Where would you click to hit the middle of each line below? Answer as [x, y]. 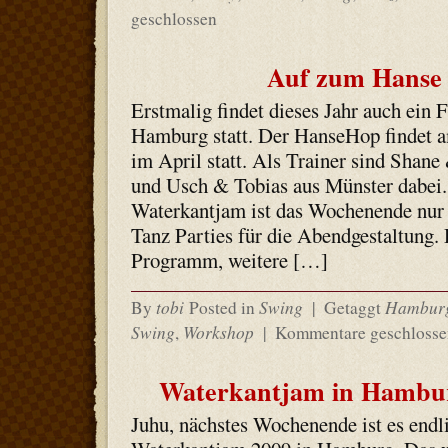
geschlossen [173, 18]
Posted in [223, 307]
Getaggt [352, 307]
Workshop [218, 332]
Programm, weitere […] [229, 260]
